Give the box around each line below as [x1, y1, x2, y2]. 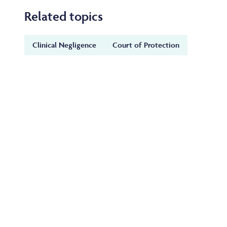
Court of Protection [112, 40, 179, 50]
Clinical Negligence [32, 40, 96, 50]
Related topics [24, 8, 103, 24]
